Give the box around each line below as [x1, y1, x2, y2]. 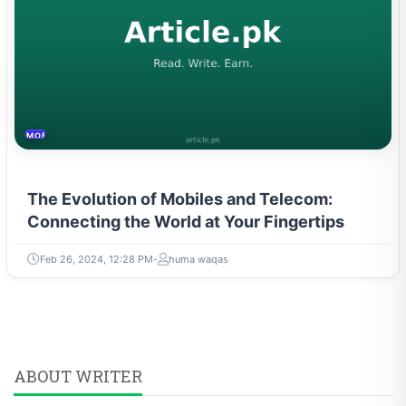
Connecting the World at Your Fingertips [27, 211, 344, 231]
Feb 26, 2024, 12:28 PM [40, 252, 153, 266]
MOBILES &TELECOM [26, 130, 122, 140]
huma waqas [169, 252, 228, 266]
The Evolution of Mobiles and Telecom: [27, 188, 333, 208]
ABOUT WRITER [14, 364, 142, 387]
